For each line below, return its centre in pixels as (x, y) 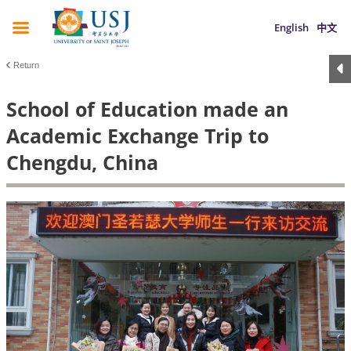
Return (26, 65)
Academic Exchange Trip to (138, 136)
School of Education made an (147, 109)
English (291, 27)
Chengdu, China (82, 162)
